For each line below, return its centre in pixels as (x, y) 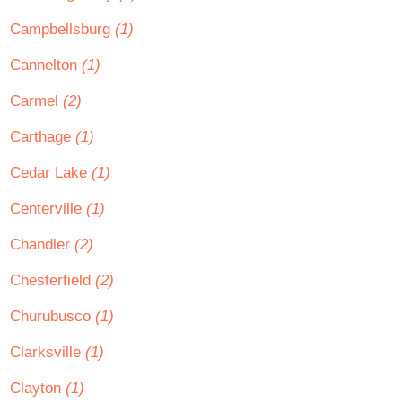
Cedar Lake (51, 173)
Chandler (42, 245)
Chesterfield (52, 280)
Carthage (43, 137)
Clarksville (48, 352)
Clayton (38, 388)
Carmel (36, 101)
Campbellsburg (62, 29)
